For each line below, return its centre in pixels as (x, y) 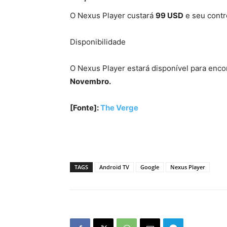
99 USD (169, 16)
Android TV (114, 167)
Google (150, 167)
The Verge (119, 108)
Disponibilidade (98, 42)
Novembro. (90, 82)
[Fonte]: (85, 108)
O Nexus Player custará (113, 16)
